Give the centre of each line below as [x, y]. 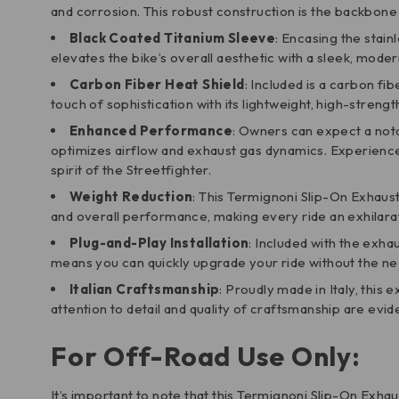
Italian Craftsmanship [145, 289]
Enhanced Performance [151, 130]
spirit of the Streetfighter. [131, 170]
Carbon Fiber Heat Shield [157, 84]
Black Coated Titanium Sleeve [173, 38]
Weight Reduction [131, 196]
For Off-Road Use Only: [206, 356]
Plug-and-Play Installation [159, 243]
